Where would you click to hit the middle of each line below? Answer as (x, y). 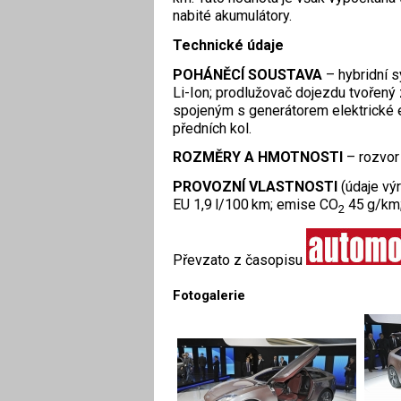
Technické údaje (228, 45)
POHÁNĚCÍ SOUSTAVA (247, 74)
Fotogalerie (209, 296)
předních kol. (212, 128)
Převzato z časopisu (239, 260)
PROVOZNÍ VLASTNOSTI (255, 187)
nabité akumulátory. (232, 15)
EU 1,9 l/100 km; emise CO (255, 205)
